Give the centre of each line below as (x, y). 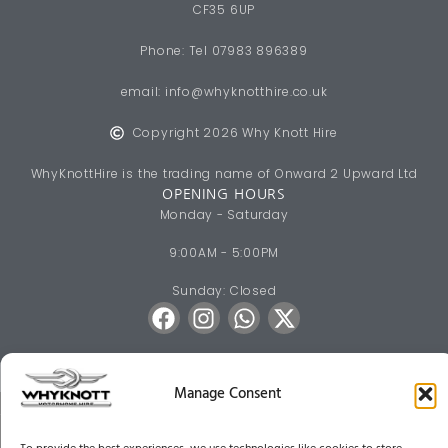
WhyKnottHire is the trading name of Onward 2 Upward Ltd (224, 174)
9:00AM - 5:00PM (224, 253)
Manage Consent (227, 393)
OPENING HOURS (224, 194)
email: (142, 92)
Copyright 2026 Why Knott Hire (235, 133)
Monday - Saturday (224, 215)
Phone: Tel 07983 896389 (224, 51)
